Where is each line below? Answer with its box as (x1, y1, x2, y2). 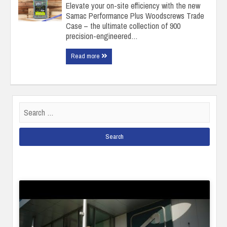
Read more (70, 51, 101, 60)
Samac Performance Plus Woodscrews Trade (65, 10, 204, 21)
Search (19, 101, 41, 112)
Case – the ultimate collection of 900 (65, 20, 180, 31)
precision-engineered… (65, 30, 138, 42)
